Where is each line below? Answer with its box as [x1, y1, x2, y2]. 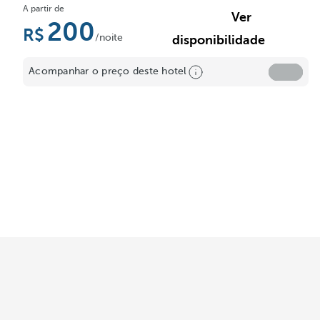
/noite [95, 32, 123, 43]
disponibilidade [172, 33, 265, 47]
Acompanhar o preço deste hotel [29, 66, 187, 76]
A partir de [23, 4, 64, 14]
